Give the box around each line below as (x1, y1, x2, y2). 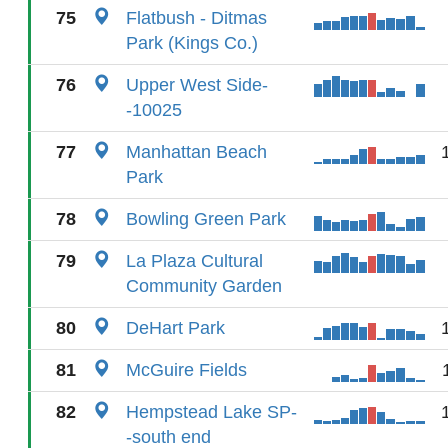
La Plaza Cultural (126, 251, 263, 271)
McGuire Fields (126, 360, 247, 380)
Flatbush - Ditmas (126, 8, 267, 28)
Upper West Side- (126, 75, 268, 95)
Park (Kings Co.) (126, 33, 258, 53)
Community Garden (126, 276, 282, 296)
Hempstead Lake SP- (126, 402, 297, 422)
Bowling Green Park (126, 209, 286, 229)
